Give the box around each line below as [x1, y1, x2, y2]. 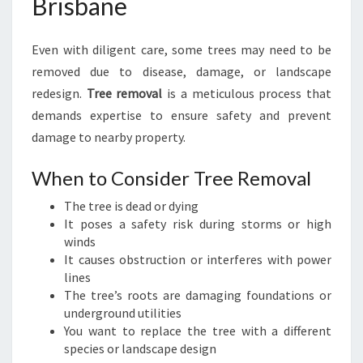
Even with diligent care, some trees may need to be [32, 41, 331, 58]
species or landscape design [64, 340, 216, 357]
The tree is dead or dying [64, 198, 199, 214]
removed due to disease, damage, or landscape [32, 63, 331, 79]
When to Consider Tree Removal [32, 166, 311, 190]
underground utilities [64, 305, 181, 321]
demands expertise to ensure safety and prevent [32, 107, 331, 123]
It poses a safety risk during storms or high [64, 216, 331, 232]
